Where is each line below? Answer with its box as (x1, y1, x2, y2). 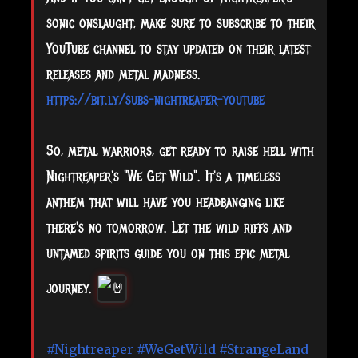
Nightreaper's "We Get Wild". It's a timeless (46, 167, 280, 185)
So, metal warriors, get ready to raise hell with (46, 141, 314, 160)
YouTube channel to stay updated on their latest (46, 39, 310, 58)
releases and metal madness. (46, 65, 201, 83)
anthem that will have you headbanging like (46, 193, 284, 211)
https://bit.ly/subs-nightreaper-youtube (46, 90, 265, 109)
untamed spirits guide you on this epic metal (46, 244, 289, 262)
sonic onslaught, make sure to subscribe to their (46, 14, 315, 32)
